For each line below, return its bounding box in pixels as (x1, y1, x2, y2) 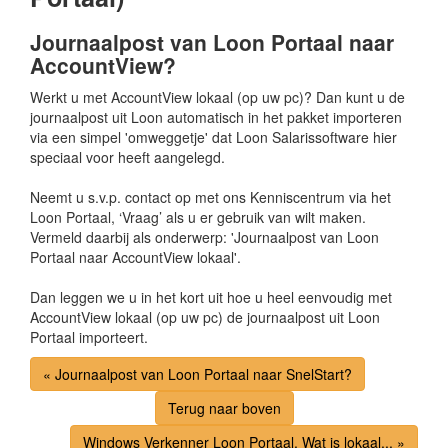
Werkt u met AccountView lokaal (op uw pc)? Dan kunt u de (30, 87, 405, 107)
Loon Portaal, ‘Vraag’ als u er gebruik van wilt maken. (30, 207, 366, 227)
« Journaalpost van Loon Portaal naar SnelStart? (43, 364, 352, 384)
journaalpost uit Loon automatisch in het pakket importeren (30, 107, 402, 127)
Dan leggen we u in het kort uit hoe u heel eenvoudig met (30, 287, 392, 307)
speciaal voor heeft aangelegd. (30, 147, 225, 167)
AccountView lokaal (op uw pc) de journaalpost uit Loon (30, 307, 380, 327)
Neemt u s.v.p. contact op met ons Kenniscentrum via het (30, 187, 391, 207)
